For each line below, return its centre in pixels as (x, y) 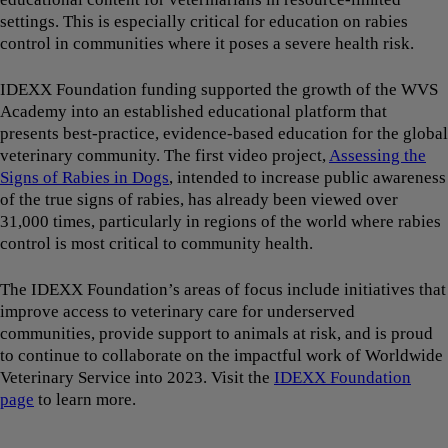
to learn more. (87, 400)
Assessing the (377, 156)
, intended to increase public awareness (307, 178)
